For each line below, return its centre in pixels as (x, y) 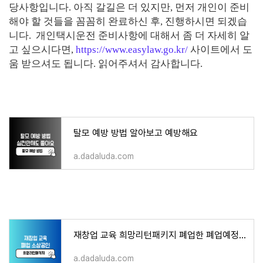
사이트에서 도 (220, 50)
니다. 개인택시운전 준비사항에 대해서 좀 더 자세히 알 (129, 36)
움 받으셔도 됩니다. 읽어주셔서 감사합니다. (106, 64)
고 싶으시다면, (42, 50)
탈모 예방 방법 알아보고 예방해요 (136, 133)
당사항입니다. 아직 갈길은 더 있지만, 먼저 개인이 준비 (129, 8)
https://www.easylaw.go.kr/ (132, 50)
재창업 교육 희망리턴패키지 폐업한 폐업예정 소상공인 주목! (242, 235)
